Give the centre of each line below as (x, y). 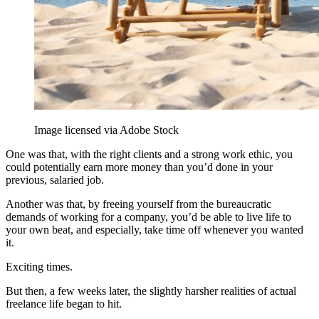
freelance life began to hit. (64, 303)
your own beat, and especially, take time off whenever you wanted (155, 229)
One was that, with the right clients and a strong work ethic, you (149, 154)
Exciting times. (39, 266)
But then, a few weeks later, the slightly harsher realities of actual (151, 291)
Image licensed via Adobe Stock (106, 130)
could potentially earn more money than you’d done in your (139, 167)
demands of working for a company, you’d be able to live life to (148, 216)
